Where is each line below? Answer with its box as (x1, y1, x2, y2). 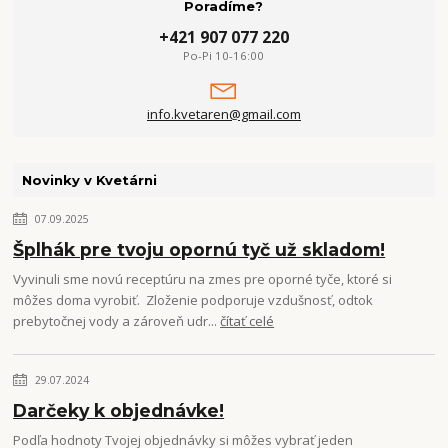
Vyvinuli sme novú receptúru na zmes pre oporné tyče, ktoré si (13, 270, 393, 289)
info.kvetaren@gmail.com (146, 105, 301, 123)
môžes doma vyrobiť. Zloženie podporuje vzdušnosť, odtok (13, 291, 374, 310)
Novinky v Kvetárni (21, 172, 157, 189)
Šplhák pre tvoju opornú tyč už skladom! (13, 239, 386, 261)
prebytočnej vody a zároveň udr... (13, 312, 221, 331)
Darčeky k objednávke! (13, 400, 225, 422)
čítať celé (220, 312, 275, 331)
